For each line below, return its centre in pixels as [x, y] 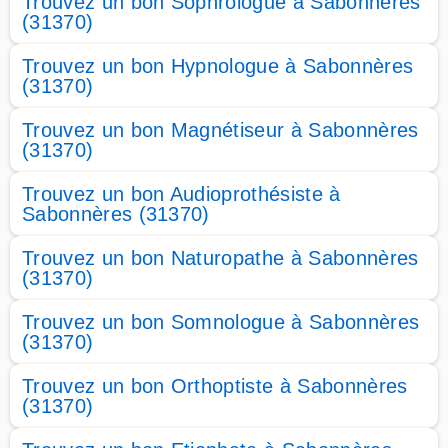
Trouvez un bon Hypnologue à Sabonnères [218, 66]
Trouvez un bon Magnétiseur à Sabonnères [220, 130]
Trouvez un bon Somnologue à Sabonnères [221, 322]
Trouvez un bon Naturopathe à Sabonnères [220, 258]
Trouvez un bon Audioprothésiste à [181, 194]
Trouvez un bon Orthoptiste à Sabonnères [215, 386]
